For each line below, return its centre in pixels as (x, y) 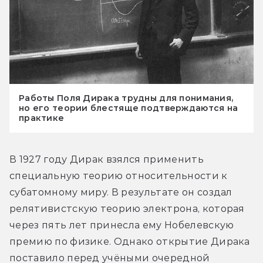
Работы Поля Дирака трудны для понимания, (126, 98)
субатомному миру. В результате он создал (121, 192)
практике (42, 118)
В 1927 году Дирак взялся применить (107, 159)
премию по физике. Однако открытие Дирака (130, 241)
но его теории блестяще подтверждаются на (129, 108)
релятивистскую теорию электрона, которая (127, 208)
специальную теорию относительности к (119, 176)
